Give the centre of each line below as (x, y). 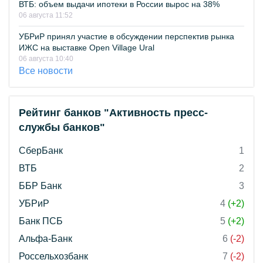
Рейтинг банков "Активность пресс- (113, 113)
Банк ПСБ (41, 221)
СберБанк (41, 151)
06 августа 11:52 (46, 15)
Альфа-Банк (45, 239)
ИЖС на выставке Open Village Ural (87, 48)
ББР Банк (40, 186)
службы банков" (62, 127)
